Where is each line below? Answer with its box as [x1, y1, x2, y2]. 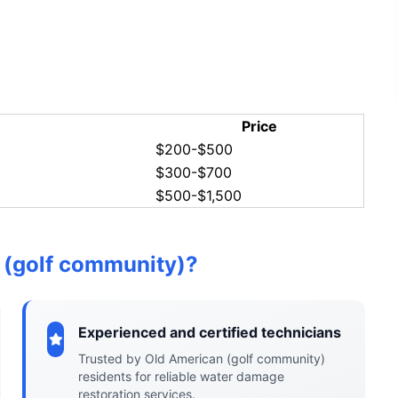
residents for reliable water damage [77, 369, 284, 384]
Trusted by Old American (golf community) [77, 351, 325, 366]
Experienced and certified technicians [77, 323, 341, 341]
